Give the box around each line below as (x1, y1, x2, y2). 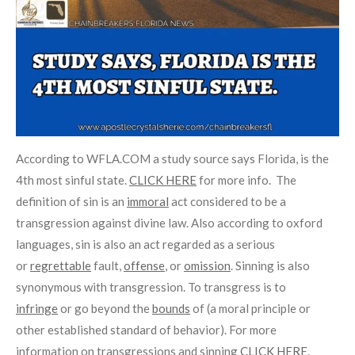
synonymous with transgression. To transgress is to (16, 280, 286, 295)
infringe (16, 301, 58, 316)
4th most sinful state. (16, 173, 129, 188)
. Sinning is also (231, 258, 310, 273)
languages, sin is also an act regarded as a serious (16, 237, 275, 252)
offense (124, 258, 165, 273)
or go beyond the (58, 301, 152, 316)
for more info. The (197, 173, 296, 188)
